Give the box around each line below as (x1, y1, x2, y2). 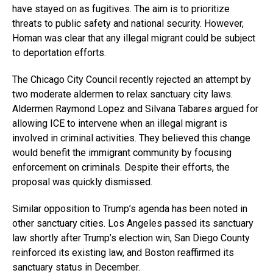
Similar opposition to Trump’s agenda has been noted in (12, 202, 247, 214)
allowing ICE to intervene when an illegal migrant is (12, 117, 227, 129)
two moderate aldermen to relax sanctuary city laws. (12, 88, 233, 100)
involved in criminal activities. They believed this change (12, 132, 250, 144)
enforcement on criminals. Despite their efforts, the (12, 161, 230, 173)
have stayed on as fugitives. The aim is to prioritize (12, 2, 230, 15)
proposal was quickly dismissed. (12, 175, 152, 188)
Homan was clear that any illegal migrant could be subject (12, 32, 255, 44)
